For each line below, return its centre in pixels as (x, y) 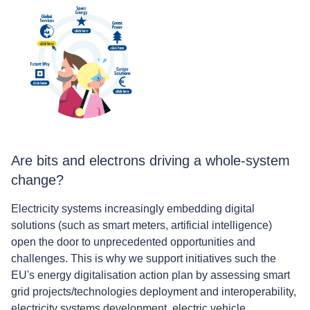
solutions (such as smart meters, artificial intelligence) (142, 225)
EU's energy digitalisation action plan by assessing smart (151, 275)
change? (39, 180)
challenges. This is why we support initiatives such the (144, 258)
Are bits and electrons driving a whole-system (151, 160)
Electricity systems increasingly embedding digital (133, 208)
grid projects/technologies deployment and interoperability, (154, 291)
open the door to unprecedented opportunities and (133, 241)
